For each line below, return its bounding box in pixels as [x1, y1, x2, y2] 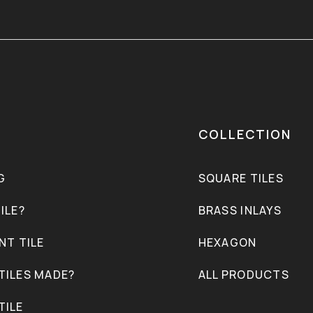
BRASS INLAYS [198, 203, 282, 219]
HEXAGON [198, 235, 257, 251]
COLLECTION [198, 126, 291, 143]
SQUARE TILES [198, 170, 284, 187]
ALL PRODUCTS [198, 267, 289, 283]
